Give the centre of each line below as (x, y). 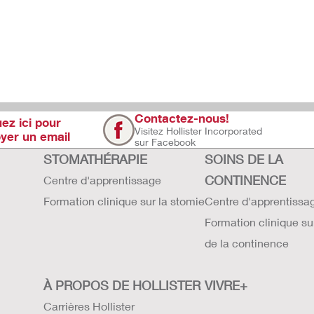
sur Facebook (165, 142)
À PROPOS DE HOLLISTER (122, 285)
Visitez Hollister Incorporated (198, 131)
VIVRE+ (226, 285)
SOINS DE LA (244, 159)
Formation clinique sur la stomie (124, 201)
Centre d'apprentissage (102, 180)
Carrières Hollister (89, 306)
